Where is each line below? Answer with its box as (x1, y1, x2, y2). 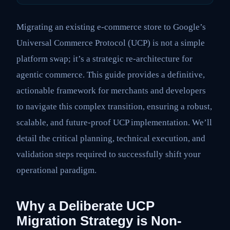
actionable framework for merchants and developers (16, 85, 206, 95)
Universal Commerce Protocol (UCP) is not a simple (16, 37, 205, 48)
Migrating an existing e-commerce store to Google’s (16, 22, 206, 32)
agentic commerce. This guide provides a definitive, (16, 69, 205, 80)
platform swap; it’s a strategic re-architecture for (16, 53, 193, 64)
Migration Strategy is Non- (16, 213, 182, 228)
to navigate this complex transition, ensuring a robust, (16, 101, 212, 111)
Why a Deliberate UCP (16, 198, 155, 213)
